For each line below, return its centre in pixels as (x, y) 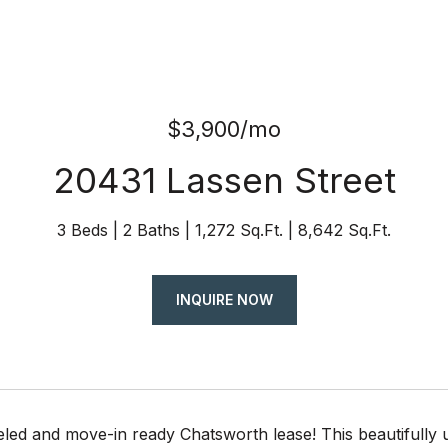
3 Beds (82, 230)
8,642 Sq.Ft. (344, 230)
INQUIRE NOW (224, 299)
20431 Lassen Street (224, 180)
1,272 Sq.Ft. (239, 230)
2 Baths (151, 230)
